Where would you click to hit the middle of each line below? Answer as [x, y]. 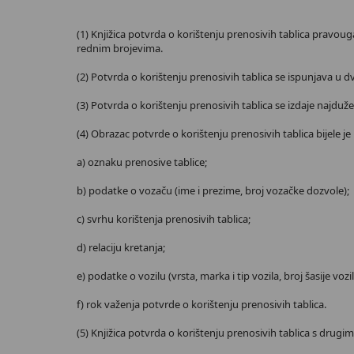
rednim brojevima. [120, 48]
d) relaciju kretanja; [121, 247]
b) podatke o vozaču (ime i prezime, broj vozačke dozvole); [213, 190]
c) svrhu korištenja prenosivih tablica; [164, 219]
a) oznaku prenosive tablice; [142, 162]
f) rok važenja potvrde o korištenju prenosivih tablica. [201, 304]
